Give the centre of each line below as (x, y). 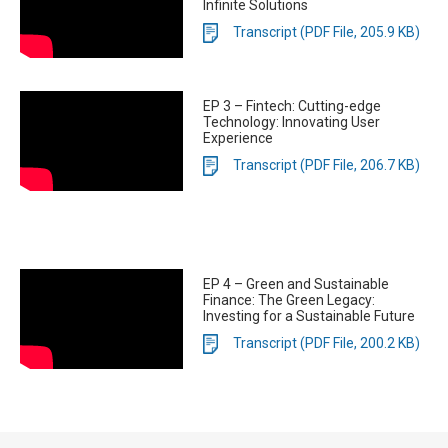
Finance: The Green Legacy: (289, 300)
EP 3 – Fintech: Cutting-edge (292, 106)
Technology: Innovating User (291, 122)
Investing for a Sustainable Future (309, 316)
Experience (238, 138)
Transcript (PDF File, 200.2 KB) (326, 342)
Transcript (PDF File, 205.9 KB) (326, 31)
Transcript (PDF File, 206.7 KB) (326, 164)
